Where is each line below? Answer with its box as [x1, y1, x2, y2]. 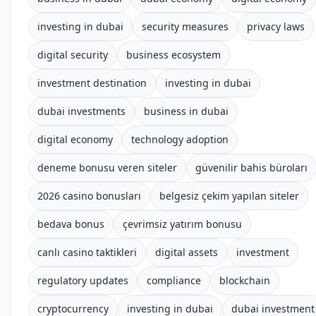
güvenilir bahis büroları [195, 161, 308, 174]
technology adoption [131, 133, 229, 146]
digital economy [37, 133, 113, 146]
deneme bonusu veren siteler [37, 161, 177, 174]
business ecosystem [126, 48, 221, 61]
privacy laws [247, 20, 305, 33]
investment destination [37, 76, 147, 90]
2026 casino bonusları [37, 189, 141, 202]
